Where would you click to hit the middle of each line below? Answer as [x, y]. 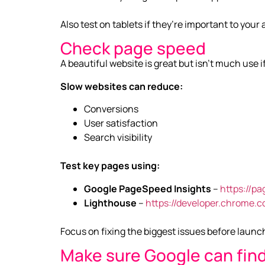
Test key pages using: [110, 166]
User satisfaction [121, 123]
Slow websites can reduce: [122, 86]
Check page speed [133, 48]
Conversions [111, 109]
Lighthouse [110, 203]
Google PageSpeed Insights [148, 188]
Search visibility [118, 138]
